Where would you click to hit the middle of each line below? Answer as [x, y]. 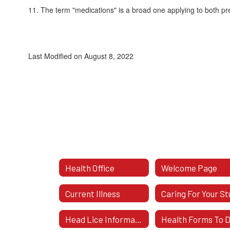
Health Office [90, 168]
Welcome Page [189, 168]
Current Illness [93, 193]
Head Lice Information [138, 219]
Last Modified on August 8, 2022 [81, 56]
